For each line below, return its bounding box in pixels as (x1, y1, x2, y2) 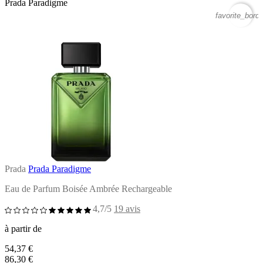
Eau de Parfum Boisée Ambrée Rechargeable (5, 183, 172, 194)
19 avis (114, 203, 140, 214)
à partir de (5, 223, 42, 234)
